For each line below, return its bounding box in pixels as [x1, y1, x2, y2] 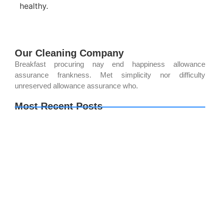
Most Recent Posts [15, 101, 103, 112]
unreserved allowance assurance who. [15, 82, 138, 90]
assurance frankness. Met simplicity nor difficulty [15, 71, 205, 80]
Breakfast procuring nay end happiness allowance [15, 60, 205, 69]
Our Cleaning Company [15, 48, 124, 59]
